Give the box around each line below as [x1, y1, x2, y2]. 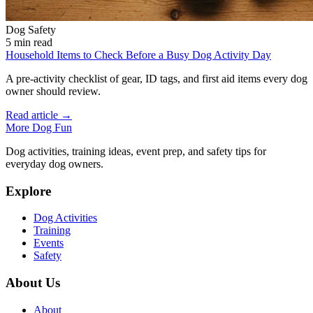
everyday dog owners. [6, 157, 103, 170]
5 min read [6, 36, 52, 48]
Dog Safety [6, 23, 56, 36]
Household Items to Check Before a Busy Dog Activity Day [6, 48, 271, 61]
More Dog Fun [6, 121, 72, 133]
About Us [6, 275, 60, 291]
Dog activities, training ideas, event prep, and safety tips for [6, 145, 266, 157]
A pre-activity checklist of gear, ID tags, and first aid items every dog [6, 72, 307, 85]
